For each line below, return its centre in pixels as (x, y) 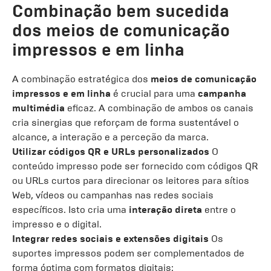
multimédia (38, 108)
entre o (219, 210)
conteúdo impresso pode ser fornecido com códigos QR (135, 166)
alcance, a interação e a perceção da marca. (110, 137)
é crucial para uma (154, 93)
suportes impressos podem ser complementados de (128, 253)
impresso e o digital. (57, 224)
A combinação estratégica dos (81, 79)
